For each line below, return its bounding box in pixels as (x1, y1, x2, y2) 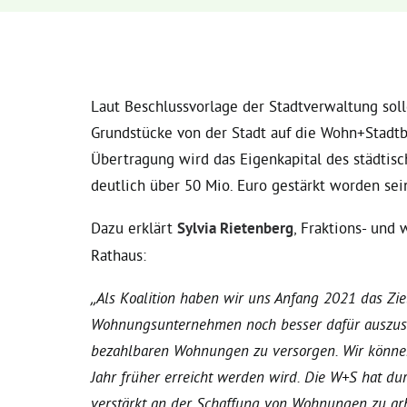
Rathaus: (91, 245, 146, 264)
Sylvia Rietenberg (177, 218, 293, 238)
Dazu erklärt (91, 218, 177, 237)
